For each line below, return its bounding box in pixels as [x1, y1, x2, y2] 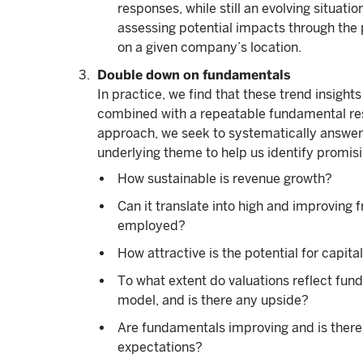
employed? [117, 218, 186, 233]
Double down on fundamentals [97, 67, 291, 83]
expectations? [117, 340, 203, 355]
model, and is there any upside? [117, 293, 309, 308]
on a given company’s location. [117, 40, 301, 55]
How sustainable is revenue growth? [117, 171, 332, 186]
